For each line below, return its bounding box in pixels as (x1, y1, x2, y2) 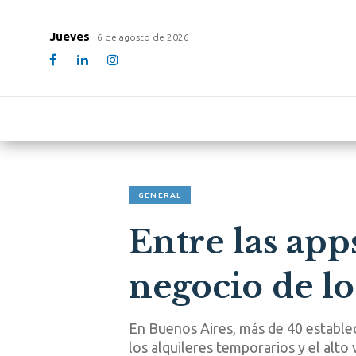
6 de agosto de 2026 (97, 32, 189, 42)
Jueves (49, 29, 93, 43)
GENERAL (138, 191, 182, 199)
